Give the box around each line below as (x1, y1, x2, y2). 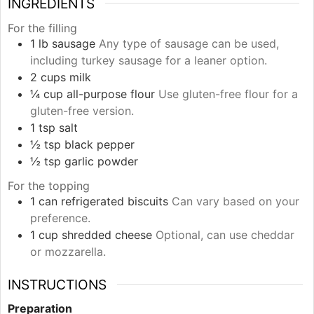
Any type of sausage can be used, (99, 36, 279, 50)
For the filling (8, 20, 77, 35)
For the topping (8, 178, 90, 193)
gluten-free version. (30, 103, 134, 118)
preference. (30, 210, 90, 225)
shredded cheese (62, 227, 152, 242)
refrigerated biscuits (61, 193, 168, 208)
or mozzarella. (30, 244, 106, 259)
